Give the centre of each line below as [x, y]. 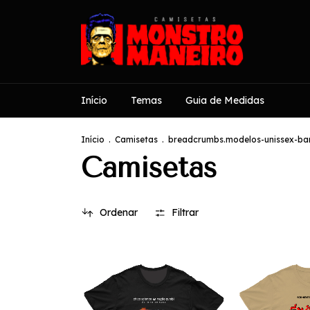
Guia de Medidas [225, 100]
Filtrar [185, 213]
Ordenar [118, 213]
